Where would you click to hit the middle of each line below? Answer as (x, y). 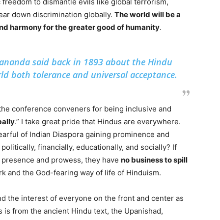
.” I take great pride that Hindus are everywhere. (98, 122)
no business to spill (154, 160)
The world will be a (148, 14)
